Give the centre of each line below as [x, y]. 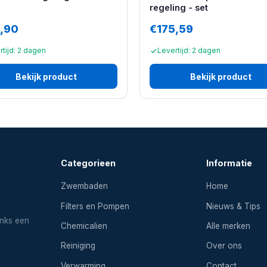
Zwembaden [85, 186]
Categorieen [89, 163]
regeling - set [179, 7]
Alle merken [228, 226]
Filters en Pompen [95, 206]
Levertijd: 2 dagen [189, 50]
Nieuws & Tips [233, 206]
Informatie [229, 163]
